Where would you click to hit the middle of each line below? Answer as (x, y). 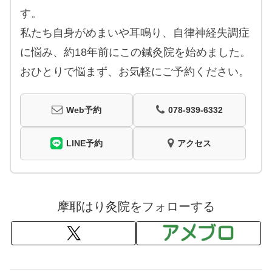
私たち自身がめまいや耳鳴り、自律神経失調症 (135, 32)
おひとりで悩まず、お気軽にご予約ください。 (135, 71)
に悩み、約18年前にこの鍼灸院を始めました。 (135, 52)
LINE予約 (84, 143)
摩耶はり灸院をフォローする (136, 206)
